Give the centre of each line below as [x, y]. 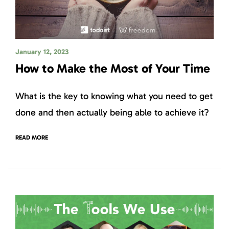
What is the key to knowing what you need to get [114, 96]
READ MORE [32, 137]
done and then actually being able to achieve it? [112, 113]
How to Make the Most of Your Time [114, 68]
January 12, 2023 [42, 52]
